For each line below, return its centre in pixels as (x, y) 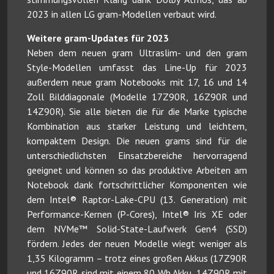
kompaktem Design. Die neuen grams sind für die (137, 141)
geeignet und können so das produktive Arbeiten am (137, 170)
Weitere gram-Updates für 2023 (98, 38)
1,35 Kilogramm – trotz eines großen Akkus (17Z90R (137, 258)
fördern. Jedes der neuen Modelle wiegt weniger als (137, 244)
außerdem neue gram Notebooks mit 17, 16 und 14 (137, 82)
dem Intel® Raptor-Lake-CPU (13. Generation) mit (137, 200)
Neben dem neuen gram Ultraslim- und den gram (137, 53)
